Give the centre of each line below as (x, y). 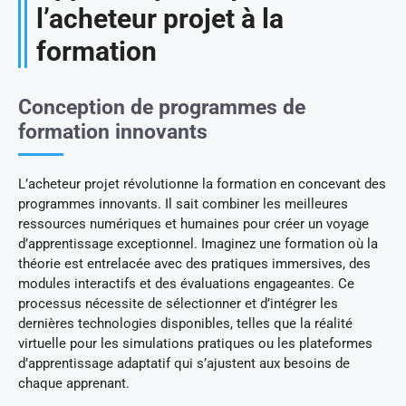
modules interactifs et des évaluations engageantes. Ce (186, 284)
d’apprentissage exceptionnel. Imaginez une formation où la (198, 244)
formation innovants (113, 132)
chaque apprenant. (74, 384)
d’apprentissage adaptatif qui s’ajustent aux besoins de (184, 364)
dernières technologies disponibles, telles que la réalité (185, 324)
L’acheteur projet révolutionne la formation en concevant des (202, 184)
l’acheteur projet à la (160, 19)
